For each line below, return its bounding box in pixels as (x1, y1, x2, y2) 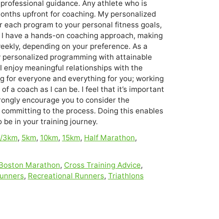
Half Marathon (84, 133, 135, 143)
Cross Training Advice (64, 160, 141, 170)
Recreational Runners (27, 171, 104, 180)
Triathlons (108, 171, 144, 180)
